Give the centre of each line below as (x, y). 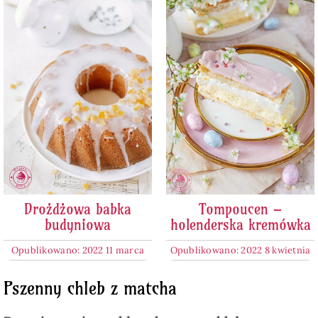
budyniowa (77, 225)
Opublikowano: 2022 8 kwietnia (240, 251)
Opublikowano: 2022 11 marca (78, 251)
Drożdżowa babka (77, 209)
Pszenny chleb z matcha (90, 289)
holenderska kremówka (240, 225)
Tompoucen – (240, 209)
